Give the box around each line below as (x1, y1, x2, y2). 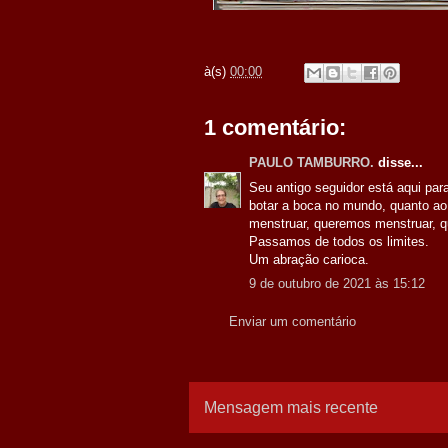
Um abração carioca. (249, 251, 369, 267)
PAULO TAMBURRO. (249, 155, 374, 170)
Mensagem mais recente (204, 399, 378, 416)
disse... (374, 155, 423, 170)
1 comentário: (204, 115, 346, 140)
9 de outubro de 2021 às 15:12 (249, 276, 425, 291)
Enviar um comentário (229, 313, 356, 329)
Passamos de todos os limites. (249, 233, 429, 249)
